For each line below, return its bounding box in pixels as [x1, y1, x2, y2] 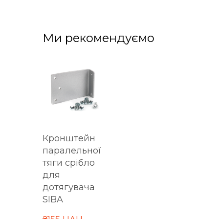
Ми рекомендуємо [43, 30, 154, 45]
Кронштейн [43, 132, 95, 144]
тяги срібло [43, 157, 95, 168]
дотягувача [43, 181, 95, 193]
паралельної [43, 145, 101, 156]
